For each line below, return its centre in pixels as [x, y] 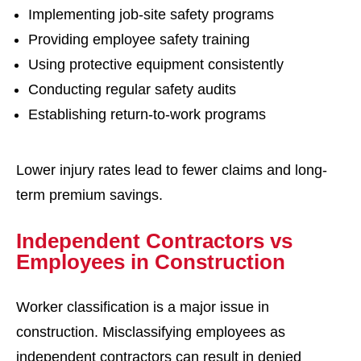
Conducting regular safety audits [132, 89]
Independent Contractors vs [154, 241]
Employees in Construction [151, 262]
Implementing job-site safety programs [151, 15]
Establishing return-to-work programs [147, 114]
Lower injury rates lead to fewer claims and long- [172, 170]
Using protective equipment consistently [156, 64]
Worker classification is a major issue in [143, 307]
